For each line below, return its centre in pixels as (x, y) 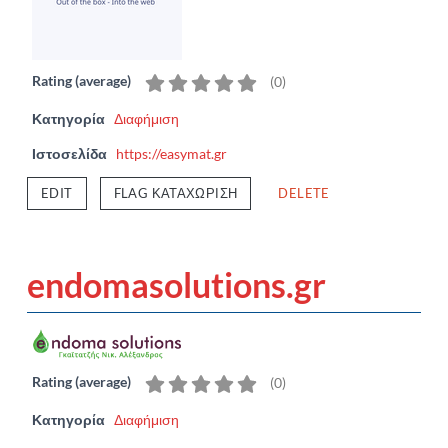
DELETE (304, 192)
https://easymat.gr (171, 153)
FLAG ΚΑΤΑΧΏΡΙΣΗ (175, 192)
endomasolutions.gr (176, 284)
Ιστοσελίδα (69, 153)
